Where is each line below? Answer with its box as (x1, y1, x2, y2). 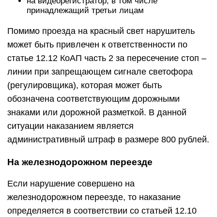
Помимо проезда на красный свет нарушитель (7, 26, 195, 36)
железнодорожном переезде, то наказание (7, 192, 181, 202)
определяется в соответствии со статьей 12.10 (7, 206, 197, 216)
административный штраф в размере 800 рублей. (7, 135, 209, 144)
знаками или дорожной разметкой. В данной (7, 108, 186, 117)
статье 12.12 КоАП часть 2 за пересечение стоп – (7, 53, 206, 63)
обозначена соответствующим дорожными (7, 94, 180, 104)
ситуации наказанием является (7, 121, 134, 131)
